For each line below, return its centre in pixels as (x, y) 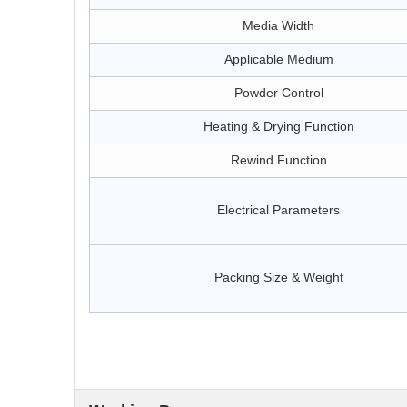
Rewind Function (278, 160)
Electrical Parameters (278, 210)
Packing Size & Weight (278, 277)
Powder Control (278, 93)
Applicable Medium (278, 59)
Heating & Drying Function (278, 126)
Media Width (278, 25)
